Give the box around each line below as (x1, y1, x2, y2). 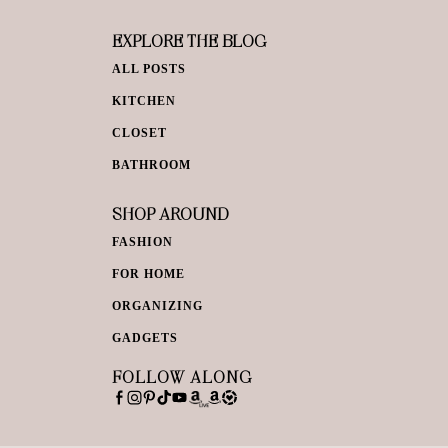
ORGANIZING (111, 298, 203, 313)
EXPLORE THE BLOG (111, 29, 266, 51)
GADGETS (111, 330, 178, 345)
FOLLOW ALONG (111, 365, 252, 387)
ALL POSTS (111, 61, 186, 76)
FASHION (111, 234, 173, 249)
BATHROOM (111, 157, 191, 172)
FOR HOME (111, 266, 185, 281)
